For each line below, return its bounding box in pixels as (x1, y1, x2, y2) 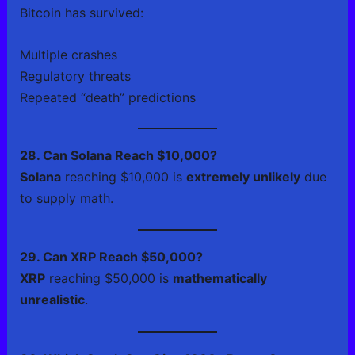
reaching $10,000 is (60, 168, 186, 185)
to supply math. (19, 189, 113, 206)
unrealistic (19, 292, 85, 308)
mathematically (172, 270, 267, 287)
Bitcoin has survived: (19, 5, 143, 21)
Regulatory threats (19, 67, 131, 84)
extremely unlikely (185, 168, 300, 185)
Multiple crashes (19, 46, 117, 63)
